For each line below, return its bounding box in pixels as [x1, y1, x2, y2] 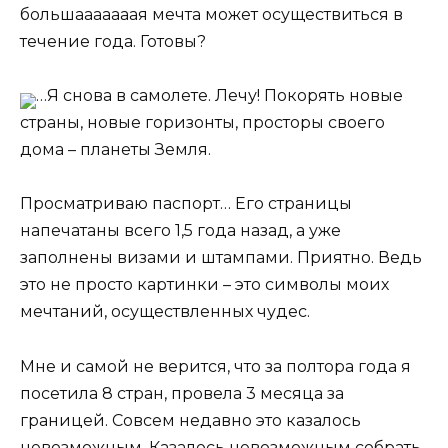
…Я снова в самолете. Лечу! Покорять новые [36, 86, 403, 106]
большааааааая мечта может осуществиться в [20, 4, 403, 24]
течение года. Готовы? [20, 31, 206, 51]
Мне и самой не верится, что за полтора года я [20, 356, 411, 376]
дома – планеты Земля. [20, 140, 211, 160]
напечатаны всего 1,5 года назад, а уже [20, 221, 341, 241]
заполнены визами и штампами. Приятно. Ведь [20, 248, 422, 268]
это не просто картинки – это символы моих [20, 275, 389, 295]
